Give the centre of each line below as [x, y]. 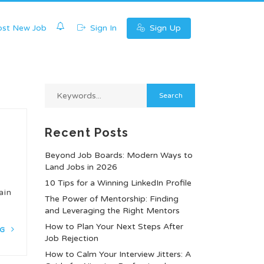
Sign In [102, 28]
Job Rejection [72, 238]
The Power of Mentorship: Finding [112, 199]
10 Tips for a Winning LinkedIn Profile [118, 183]
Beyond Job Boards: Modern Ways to [119, 155]
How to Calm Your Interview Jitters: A [118, 254]
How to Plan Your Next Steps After [114, 227]
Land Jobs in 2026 [81, 167]
